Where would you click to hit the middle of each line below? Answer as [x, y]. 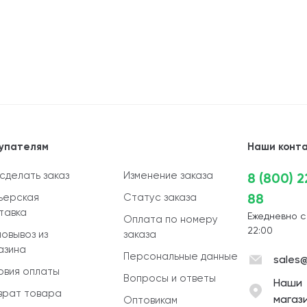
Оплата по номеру [171, 219]
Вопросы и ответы [170, 278]
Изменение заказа [169, 175]
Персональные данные [181, 256]
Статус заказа [160, 197]
